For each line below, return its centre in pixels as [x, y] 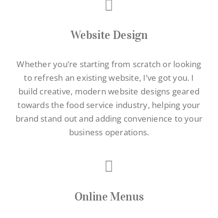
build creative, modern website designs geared [109, 91]
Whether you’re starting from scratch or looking [109, 64]
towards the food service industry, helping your [109, 105]
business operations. [109, 132]
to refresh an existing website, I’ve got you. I [109, 78]
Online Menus [109, 197]
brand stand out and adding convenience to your [109, 119]
